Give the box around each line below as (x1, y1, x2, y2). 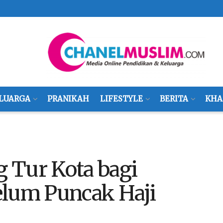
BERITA (159, 94, 188, 104)
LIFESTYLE (100, 94, 143, 104)
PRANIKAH (47, 94, 89, 104)
